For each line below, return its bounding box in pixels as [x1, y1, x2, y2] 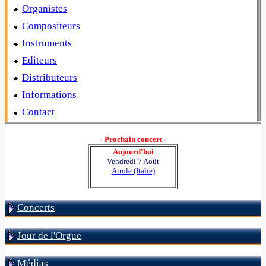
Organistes [22, 3, 67, 14]
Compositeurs [22, 20, 80, 31]
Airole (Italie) [111, 166, 155, 175]
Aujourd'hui [112, 147, 154, 156]
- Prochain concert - [100, 135, 166, 144]
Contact [22, 106, 55, 118]
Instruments [22, 37, 72, 49]
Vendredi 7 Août [107, 157, 159, 166]
